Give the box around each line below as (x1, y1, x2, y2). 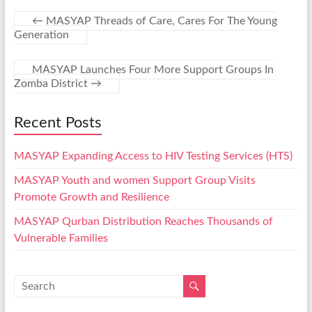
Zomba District (13, 78, 91, 89)
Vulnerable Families (13, 233, 108, 244)
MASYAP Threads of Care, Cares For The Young (42, 15, 277, 26)
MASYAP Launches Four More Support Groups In (31, 64, 274, 75)
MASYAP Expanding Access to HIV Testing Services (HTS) (13, 150, 292, 162)
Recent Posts (13, 115, 102, 130)
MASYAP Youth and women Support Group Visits (13, 175, 256, 186)
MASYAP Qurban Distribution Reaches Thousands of (13, 216, 273, 227)
